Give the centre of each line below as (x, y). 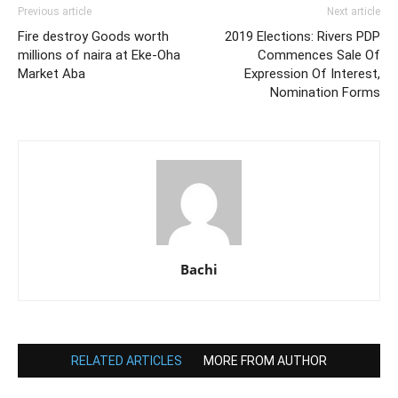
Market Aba (52, 74)
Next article (354, 12)
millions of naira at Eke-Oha (99, 55)
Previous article (55, 12)
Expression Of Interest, (312, 74)
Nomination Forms (325, 92)
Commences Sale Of (319, 55)
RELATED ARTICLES (127, 361)
